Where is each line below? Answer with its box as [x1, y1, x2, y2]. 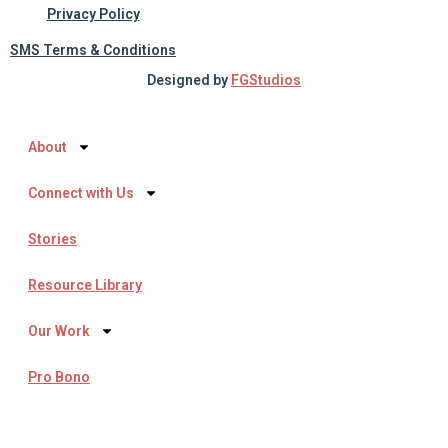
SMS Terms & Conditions [10, 41, 176, 58]
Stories [28, 230, 77, 247]
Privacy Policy [46, 5, 140, 22]
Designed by [147, 71, 231, 88]
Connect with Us [28, 184, 134, 201]
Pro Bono [28, 368, 90, 385]
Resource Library [28, 276, 142, 293]
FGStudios [231, 71, 301, 88]
